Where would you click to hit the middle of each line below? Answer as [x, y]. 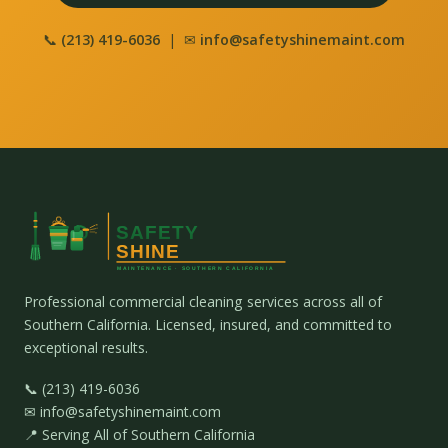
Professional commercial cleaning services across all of [203, 302]
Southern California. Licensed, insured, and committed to [208, 325]
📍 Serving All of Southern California [139, 435]
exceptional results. [86, 348]
